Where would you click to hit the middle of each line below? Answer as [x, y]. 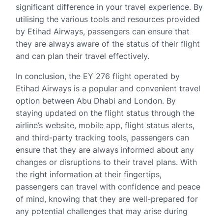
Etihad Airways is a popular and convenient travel [108, 88]
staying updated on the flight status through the [105, 113]
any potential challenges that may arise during [102, 211]
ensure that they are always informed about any [105, 150]
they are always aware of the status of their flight [108, 44]
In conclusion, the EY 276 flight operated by [98, 76]
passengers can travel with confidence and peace [108, 187]
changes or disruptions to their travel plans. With [106, 162]
